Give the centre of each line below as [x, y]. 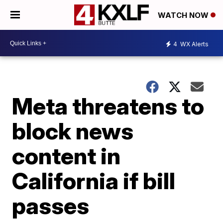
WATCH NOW [184, 15]
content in [66, 156]
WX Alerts [194, 44]
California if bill [94, 181]
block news [73, 131]
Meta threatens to [108, 106]
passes [51, 206]
